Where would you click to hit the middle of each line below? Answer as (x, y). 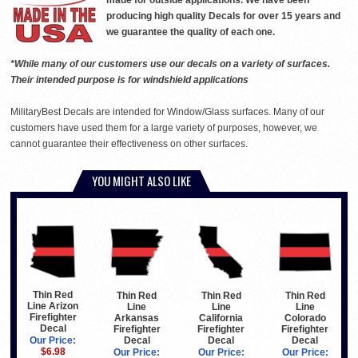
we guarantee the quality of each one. (191, 32)
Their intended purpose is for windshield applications (129, 80)
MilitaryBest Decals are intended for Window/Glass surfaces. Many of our (167, 112)
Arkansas (137, 318)
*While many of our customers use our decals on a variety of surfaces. (170, 64)
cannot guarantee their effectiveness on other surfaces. (129, 144)
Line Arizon (53, 306)
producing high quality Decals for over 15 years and (223, 16)
